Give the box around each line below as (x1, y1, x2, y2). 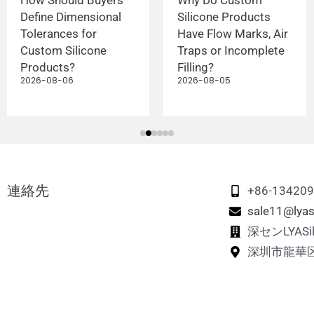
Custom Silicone (20, 43, 107, 57)
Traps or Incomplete (177, 43, 285, 57)
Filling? (177, 60, 214, 74)
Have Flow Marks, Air (177, 26, 288, 41)
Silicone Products (177, 9, 271, 24)
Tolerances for (20, 26, 97, 41)
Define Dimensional (20, 9, 121, 24)
